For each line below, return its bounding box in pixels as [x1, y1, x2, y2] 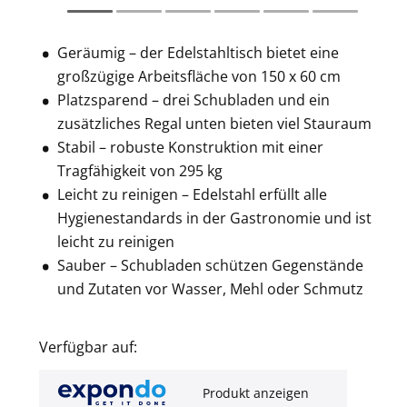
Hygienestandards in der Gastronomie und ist [56, 208, 372, 228]
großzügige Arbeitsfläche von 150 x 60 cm [56, 66, 341, 86]
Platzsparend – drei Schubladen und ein [56, 90, 330, 110]
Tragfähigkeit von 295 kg [56, 161, 223, 181]
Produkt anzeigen [202, 383, 309, 402]
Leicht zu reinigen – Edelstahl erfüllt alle [56, 184, 327, 204]
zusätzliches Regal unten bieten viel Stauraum [56, 114, 372, 134]
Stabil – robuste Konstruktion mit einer [56, 137, 323, 157]
